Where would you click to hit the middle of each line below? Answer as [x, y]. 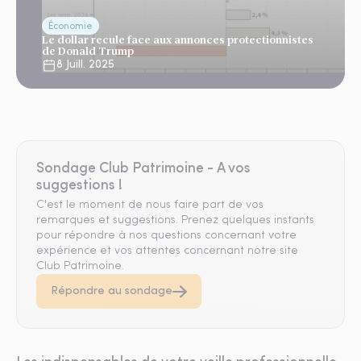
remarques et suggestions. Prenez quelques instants [175, 220]
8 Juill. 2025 [85, 65]
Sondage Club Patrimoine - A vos [143, 169]
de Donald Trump [88, 51]
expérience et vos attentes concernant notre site [167, 251]
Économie [71, 27]
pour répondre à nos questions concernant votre [166, 236]
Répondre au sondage [112, 291]
